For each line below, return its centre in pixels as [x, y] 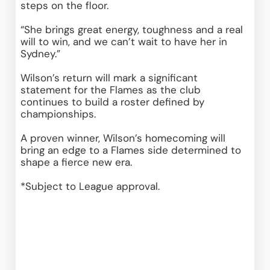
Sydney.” [42, 53]
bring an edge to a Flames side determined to [131, 150]
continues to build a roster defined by [113, 102]
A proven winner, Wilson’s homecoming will [123, 138]
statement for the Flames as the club [111, 89]
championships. [60, 114]
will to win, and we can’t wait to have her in [124, 41]
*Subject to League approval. [90, 186]
